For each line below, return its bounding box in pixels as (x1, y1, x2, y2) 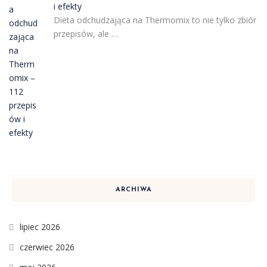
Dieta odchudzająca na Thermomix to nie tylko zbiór (53, 14, 256, 26)
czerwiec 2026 (20, 241, 74, 253)
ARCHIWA (115, 186, 152, 193)
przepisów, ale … (53, 28, 118, 39)
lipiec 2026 (20, 221, 60, 232)
